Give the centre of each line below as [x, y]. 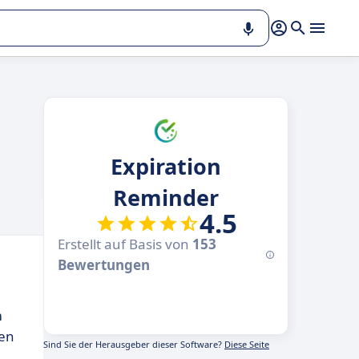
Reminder [166, 198]
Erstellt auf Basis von [125, 244]
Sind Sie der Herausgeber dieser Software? [134, 344]
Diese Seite [247, 344]
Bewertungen [104, 265]
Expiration [166, 166]
